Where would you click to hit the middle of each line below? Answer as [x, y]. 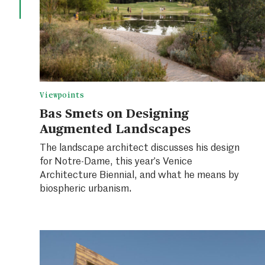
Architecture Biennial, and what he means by [139, 174]
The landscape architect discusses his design [139, 147]
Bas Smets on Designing [114, 112]
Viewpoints [62, 94]
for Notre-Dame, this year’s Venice [116, 160]
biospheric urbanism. [85, 188]
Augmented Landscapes [115, 127]
